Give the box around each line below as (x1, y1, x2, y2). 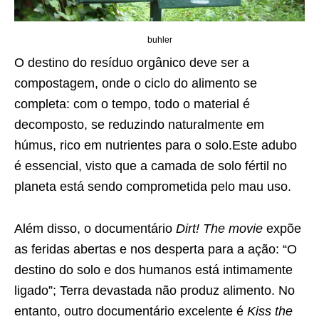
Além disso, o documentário (14, 221, 176, 236)
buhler (147, 34, 172, 45)
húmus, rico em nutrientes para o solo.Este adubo (14, 137, 297, 152)
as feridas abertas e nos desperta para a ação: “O (14, 241, 297, 256)
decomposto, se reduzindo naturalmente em (14, 117, 264, 132)
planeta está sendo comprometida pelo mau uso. (14, 179, 291, 194)
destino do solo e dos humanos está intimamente (14, 262, 293, 277)
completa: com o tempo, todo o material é (14, 96, 250, 111)
